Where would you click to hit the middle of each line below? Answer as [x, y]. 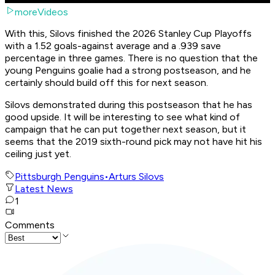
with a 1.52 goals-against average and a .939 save [113, 46]
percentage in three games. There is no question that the [131, 58]
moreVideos [41, 12]
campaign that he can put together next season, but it [126, 130]
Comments [30, 225]
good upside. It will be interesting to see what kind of [122, 117]
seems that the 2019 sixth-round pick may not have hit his [134, 142]
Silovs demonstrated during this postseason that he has [129, 105]
